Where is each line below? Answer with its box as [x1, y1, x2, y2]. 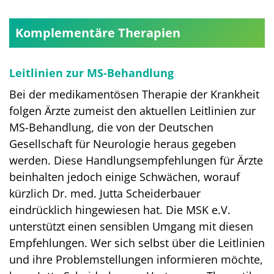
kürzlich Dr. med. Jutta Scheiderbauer [9, 185, 201, 201]
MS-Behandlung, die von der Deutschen [9, 119, 213, 135]
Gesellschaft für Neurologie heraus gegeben [9, 136, 236, 151]
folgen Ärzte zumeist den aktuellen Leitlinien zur [9, 103, 256, 118]
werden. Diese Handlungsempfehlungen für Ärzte [9, 152, 263, 168]
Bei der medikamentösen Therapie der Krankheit [9, 86, 259, 102]
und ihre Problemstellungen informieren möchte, [9, 251, 263, 267]
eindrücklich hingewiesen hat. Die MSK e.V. [9, 202, 231, 217]
